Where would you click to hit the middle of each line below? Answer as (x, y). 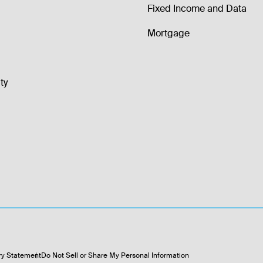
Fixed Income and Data (197, 9)
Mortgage (168, 33)
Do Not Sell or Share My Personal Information (115, 256)
